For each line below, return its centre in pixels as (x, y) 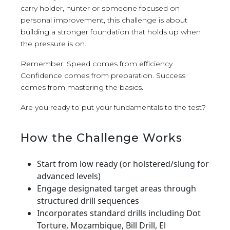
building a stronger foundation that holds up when (111, 32)
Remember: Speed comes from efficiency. (97, 63)
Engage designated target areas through (117, 188)
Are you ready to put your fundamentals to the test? (113, 107)
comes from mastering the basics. (82, 87)
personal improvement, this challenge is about (104, 20)
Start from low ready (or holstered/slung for (123, 164)
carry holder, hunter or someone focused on (100, 8)
